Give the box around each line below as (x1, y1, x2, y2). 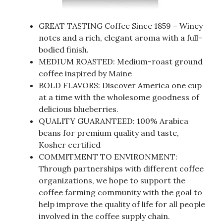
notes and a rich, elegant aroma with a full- (39, 32, 202, 43)
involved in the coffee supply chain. (39, 211, 170, 221)
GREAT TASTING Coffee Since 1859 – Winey (39, 20, 203, 31)
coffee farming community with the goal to (39, 187, 202, 197)
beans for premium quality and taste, (39, 127, 179, 138)
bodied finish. (39, 44, 89, 55)
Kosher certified (39, 139, 101, 150)
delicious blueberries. (39, 104, 118, 114)
